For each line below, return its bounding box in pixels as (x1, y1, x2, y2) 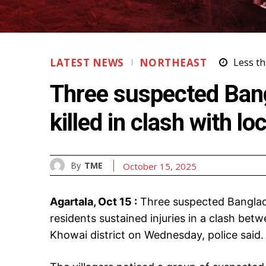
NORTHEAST (139, 56, 207, 70)
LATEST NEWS (50, 56, 124, 70)
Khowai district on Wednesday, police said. (50, 229, 264, 242)
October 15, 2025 (123, 160, 197, 172)
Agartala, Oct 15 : (50, 195, 137, 208)
